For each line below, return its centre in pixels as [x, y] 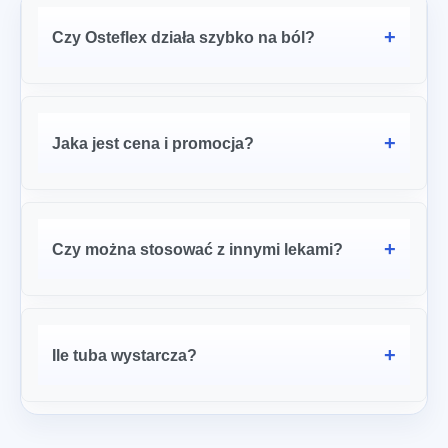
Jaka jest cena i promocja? [153, 143]
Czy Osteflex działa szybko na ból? [183, 37]
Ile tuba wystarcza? [124, 355]
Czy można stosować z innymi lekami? [197, 249]
